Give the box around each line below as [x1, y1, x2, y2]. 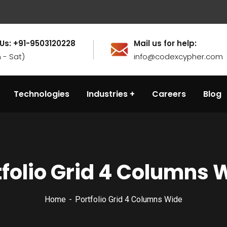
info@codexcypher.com [134, 51, 223, 62]
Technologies [14, 88, 69, 100]
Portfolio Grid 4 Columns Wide [75, 195, 182, 204]
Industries [87, 88, 128, 100]
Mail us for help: [134, 38, 197, 49]
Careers [152, 88, 186, 100]
